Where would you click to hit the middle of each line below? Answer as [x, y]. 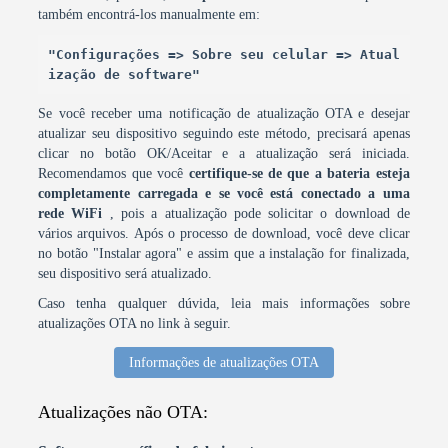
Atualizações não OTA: [123, 412]
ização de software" [123, 74]
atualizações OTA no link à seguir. [135, 323]
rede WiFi [74, 213]
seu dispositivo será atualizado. [125, 273]
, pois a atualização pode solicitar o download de [259, 213]
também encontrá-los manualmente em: [149, 14]
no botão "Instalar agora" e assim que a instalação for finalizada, [224, 253]
